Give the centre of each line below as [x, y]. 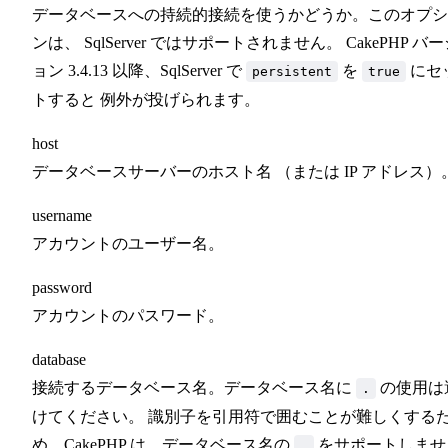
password [62, 287]
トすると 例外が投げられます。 [146, 99]
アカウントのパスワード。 [128, 315]
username [62, 215]
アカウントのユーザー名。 [128, 243]
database [59, 359]
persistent [292, 71]
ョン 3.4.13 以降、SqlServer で [139, 70]
